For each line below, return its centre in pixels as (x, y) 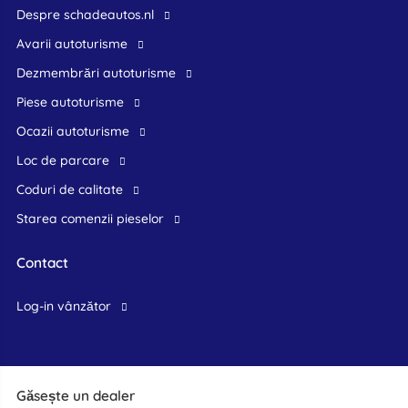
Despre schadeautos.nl (89, 15)
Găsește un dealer (75, 396)
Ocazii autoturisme (77, 132)
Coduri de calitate (73, 190)
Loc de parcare (66, 161)
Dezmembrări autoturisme (100, 73)
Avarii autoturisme (76, 44)
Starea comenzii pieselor (93, 219)
